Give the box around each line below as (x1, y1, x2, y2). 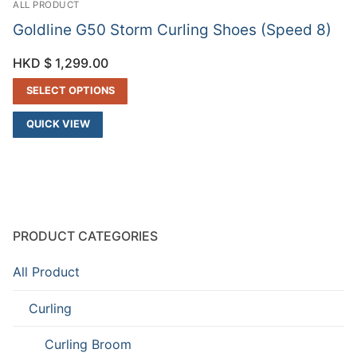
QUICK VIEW (25, 118, 90, 131)
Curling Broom (45, 335, 131, 352)
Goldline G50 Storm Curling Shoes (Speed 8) (13, 20, 331, 39)
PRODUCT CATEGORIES (13, 228, 158, 245)
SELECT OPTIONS (25, 84, 115, 96)
